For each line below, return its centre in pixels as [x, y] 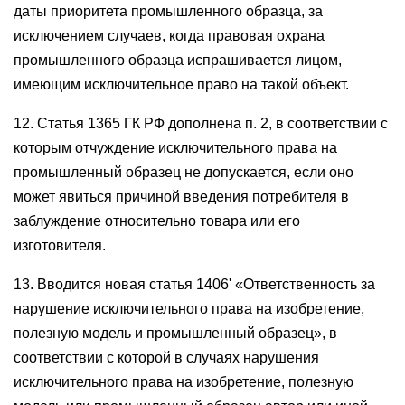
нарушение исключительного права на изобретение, [189, 309]
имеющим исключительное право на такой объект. [181, 85]
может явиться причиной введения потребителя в [181, 197]
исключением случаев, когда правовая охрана [169, 36]
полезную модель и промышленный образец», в [175, 333]
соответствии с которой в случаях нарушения [166, 358]
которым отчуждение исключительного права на [175, 148]
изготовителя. [60, 245]
